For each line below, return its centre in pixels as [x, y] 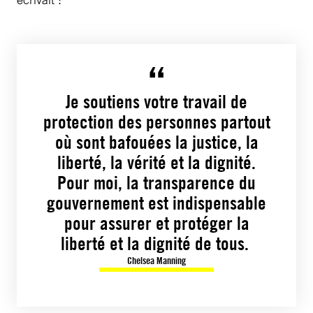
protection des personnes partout [156, 122]
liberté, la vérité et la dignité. [156, 162]
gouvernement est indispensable [156, 203]
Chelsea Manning [156, 260]
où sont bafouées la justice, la [156, 142]
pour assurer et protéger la [156, 223]
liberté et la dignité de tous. [156, 243]
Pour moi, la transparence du [156, 182]
